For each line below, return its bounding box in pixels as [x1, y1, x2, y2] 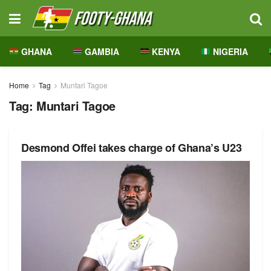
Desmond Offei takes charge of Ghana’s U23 [21, 140, 242, 155]
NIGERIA [210, 45, 248, 57]
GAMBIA [82, 45, 119, 57]
